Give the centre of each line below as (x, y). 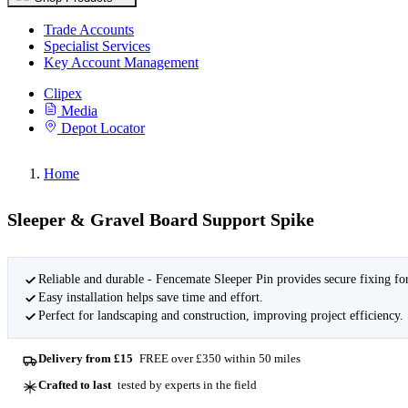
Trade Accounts (89, 30)
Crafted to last (75, 384)
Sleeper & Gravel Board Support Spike (161, 220)
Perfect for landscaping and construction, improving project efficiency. (220, 315)
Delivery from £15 (86, 359)
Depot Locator (103, 128)
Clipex (63, 93)
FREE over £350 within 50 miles (218, 359)
